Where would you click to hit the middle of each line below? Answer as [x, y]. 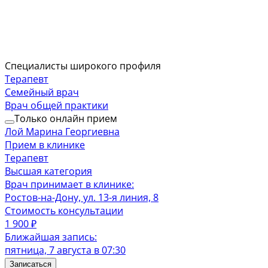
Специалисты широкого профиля [83, 66]
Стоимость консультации [64, 211]
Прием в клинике [45, 145]
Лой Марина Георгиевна [62, 132]
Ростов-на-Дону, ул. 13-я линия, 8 [82, 197]
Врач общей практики [57, 105]
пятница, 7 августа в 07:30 [65, 250]
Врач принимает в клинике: [69, 184]
